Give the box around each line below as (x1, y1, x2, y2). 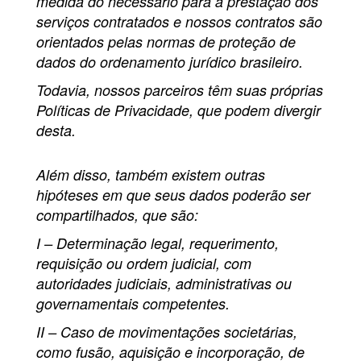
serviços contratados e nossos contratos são (36, 11, 322, 32)
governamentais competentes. (36, 293, 230, 314)
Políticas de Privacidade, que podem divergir (36, 100, 321, 121)
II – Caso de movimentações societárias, (36, 322, 297, 342)
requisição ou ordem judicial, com (36, 253, 251, 274)
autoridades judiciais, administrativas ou (36, 273, 292, 294)
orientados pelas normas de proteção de (36, 31, 296, 52)
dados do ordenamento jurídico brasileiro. (36, 52, 303, 73)
